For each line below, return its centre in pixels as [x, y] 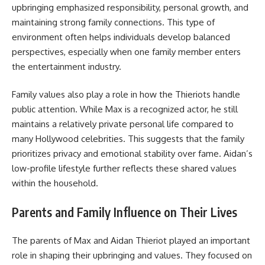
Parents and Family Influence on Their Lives [125, 212]
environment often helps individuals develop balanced [121, 37]
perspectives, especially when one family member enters [126, 51]
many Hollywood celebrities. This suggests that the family [128, 139]
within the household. [55, 183]
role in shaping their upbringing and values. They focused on [132, 256]
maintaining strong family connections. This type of [113, 22]
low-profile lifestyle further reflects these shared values [124, 169]
